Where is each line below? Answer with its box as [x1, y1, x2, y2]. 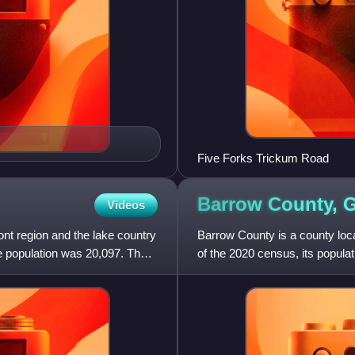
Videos [107, 197, 145, 212]
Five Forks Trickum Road [197, 151, 329, 165]
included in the [197, 264, 271, 278]
